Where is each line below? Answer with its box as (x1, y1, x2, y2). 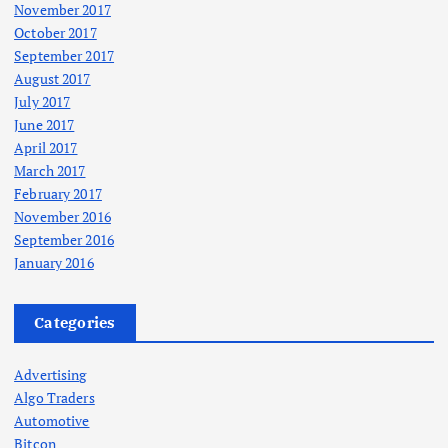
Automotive (14, 411, 90, 431)
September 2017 (14, 46, 115, 66)
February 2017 (14, 184, 102, 204)
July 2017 (14, 92, 71, 112)
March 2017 (14, 161, 86, 181)
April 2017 (14, 138, 78, 158)
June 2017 (14, 115, 75, 135)
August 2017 (14, 69, 91, 89)
